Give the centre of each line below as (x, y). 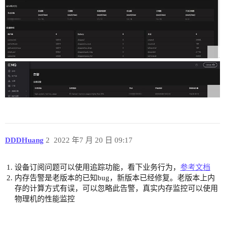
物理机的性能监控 (44, 199)
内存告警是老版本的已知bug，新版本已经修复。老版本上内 (115, 178)
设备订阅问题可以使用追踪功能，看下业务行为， (97, 167)
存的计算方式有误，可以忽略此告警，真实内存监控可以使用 (116, 189)
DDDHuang (24, 140)
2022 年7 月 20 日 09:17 (93, 140)
